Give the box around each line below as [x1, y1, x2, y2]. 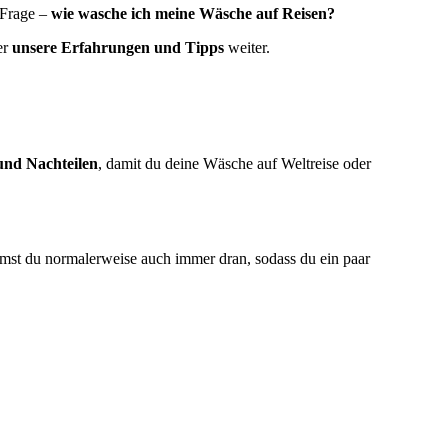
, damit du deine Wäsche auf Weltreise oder [98, 154, 371, 172]
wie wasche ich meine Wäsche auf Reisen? [51, 4, 335, 22]
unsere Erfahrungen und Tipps [12, 38, 228, 56]
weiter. [228, 38, 270, 56]
